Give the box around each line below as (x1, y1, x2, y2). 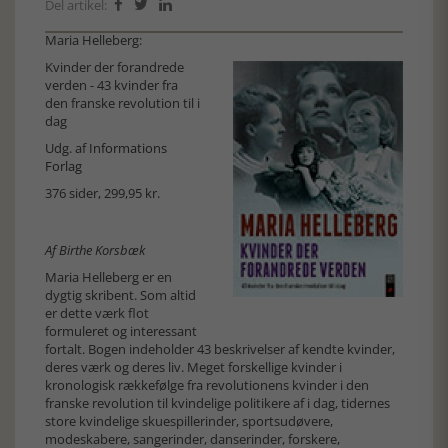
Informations (89, 139, 167, 157)
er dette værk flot (45, 304, 149, 322)
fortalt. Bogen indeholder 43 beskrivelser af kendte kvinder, (45, 340, 395, 358)
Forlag (45, 157, 82, 175)
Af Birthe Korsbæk (45, 241, 145, 259)
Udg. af (45, 139, 89, 157)
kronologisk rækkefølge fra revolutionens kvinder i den (45, 376, 369, 394)
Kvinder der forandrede (45, 58, 184, 76)
